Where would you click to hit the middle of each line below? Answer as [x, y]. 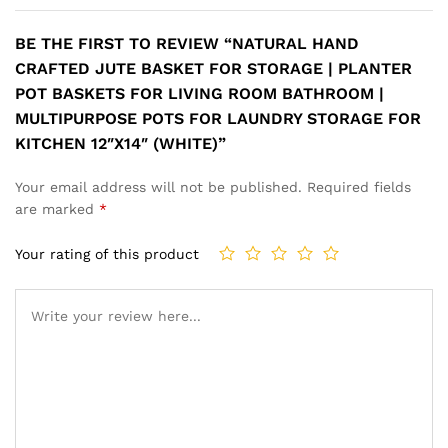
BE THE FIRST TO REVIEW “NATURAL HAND [187, 43]
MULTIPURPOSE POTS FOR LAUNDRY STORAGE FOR [218, 118]
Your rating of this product [107, 254]
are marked [57, 208]
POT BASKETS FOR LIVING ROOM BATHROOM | [199, 93]
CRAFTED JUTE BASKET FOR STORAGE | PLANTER [213, 68]
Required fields [359, 186]
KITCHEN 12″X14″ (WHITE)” [120, 143]
